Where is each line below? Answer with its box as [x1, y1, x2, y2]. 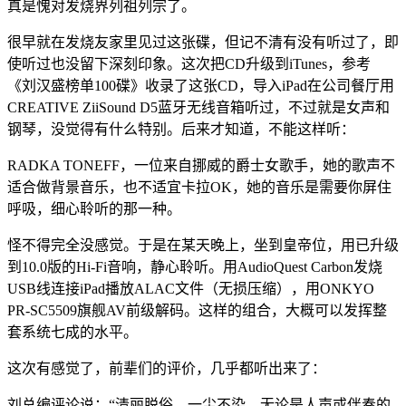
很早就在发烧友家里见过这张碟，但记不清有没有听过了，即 [7, 34, 399, 51]
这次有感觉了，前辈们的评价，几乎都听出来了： [7, 361, 326, 377]
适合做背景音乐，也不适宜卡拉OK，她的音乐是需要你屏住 [7, 179, 391, 196]
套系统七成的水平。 [7, 324, 138, 341]
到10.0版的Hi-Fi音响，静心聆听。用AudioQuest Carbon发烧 [7, 259, 382, 275]
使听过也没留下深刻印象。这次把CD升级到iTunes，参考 [7, 56, 371, 72]
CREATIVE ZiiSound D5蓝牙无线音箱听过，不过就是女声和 [7, 100, 390, 116]
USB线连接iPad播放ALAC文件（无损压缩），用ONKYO [7, 281, 374, 297]
